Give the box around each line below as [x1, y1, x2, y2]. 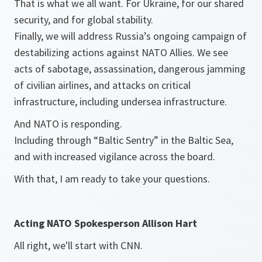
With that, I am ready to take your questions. [14, 172, 210, 185]
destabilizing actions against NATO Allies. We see [14, 46, 228, 59]
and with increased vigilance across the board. [14, 150, 215, 163]
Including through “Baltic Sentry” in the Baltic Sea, [14, 133, 233, 147]
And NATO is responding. [14, 117, 122, 130]
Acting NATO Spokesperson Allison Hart [14, 216, 197, 230]
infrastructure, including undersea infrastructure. [14, 95, 227, 108]
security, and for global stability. [14, 13, 158, 26]
